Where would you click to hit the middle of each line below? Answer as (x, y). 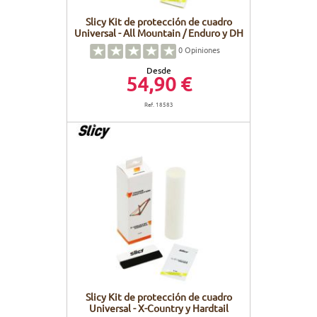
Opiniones (201, 50)
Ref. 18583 (158, 104)
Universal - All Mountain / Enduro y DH (158, 32)
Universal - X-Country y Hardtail (158, 307)
